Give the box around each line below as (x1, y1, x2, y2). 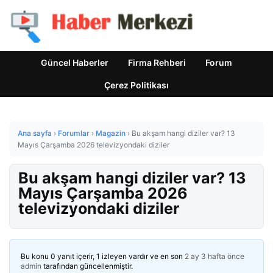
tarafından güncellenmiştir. (41, 261, 133, 271)
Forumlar (58, 129, 90, 138)
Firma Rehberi (128, 57, 186, 68)
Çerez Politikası (104, 80, 169, 90)
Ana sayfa (18, 129, 52, 138)
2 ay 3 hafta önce (185, 252, 244, 261)
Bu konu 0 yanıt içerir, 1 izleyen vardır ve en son (21, 252, 185, 261)
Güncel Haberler (41, 57, 108, 68)
